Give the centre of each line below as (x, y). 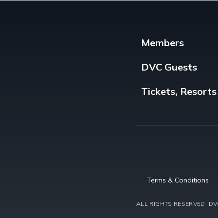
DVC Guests (169, 67)
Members (163, 42)
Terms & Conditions (178, 180)
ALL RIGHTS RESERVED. (172, 203)
